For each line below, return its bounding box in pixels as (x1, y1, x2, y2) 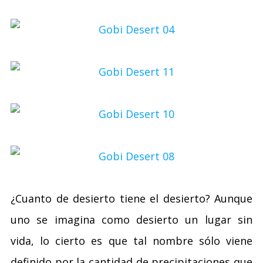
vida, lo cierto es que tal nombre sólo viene (11, 234, 252, 248)
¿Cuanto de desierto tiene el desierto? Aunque (11, 191, 252, 205)
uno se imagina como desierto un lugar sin (11, 213, 252, 227)
